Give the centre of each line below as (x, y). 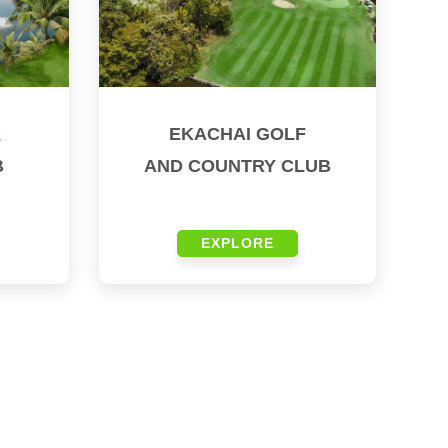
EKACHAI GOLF (237, 134)
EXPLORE (237, 243)
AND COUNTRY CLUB (237, 166)
